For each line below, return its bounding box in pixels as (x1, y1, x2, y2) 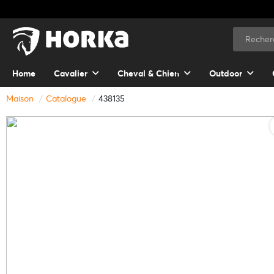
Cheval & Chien (117, 68, 179, 80)
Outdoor (209, 68, 242, 80)
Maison (6, 93, 34, 105)
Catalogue (46, 93, 86, 105)
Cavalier (54, 68, 87, 80)
